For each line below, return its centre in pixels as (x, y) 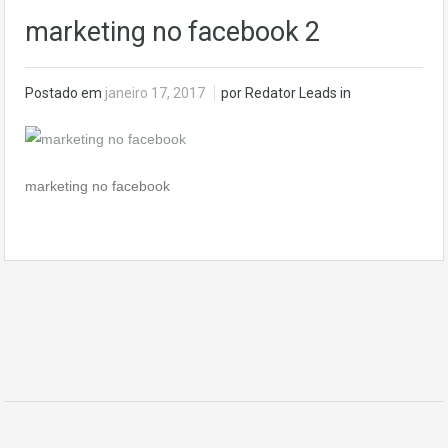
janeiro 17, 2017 (156, 93)
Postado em (65, 93)
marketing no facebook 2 (172, 32)
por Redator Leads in (286, 93)
